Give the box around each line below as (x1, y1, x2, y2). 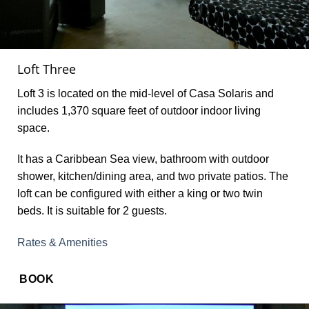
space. (17, 121, 50, 134)
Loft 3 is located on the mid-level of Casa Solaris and (17, 87, 274, 99)
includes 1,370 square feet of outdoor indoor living (17, 104, 261, 117)
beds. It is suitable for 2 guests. (17, 205, 167, 217)
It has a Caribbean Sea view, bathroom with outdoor (17, 153, 269, 166)
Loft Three (17, 60, 76, 77)
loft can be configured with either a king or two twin (17, 188, 263, 200)
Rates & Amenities (17, 237, 108, 249)
